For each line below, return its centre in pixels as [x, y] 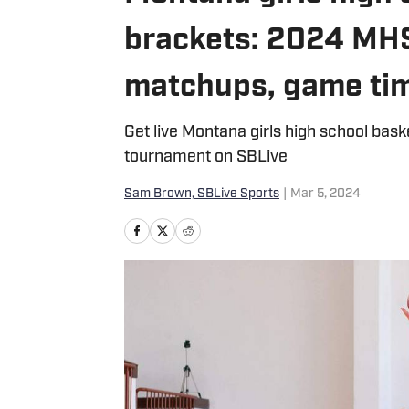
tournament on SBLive [206, 157]
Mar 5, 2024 [325, 194]
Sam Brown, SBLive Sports [202, 194]
